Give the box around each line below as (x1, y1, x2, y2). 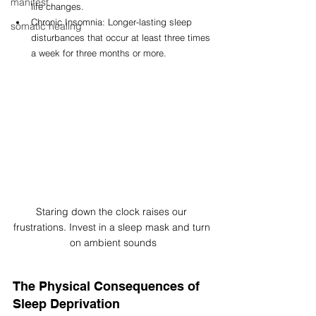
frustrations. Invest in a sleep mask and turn (13, 221, 213, 234)
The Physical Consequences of (13, 279, 203, 294)
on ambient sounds (69, 236, 157, 250)
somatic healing (11, 20, 82, 32)
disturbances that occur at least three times (31, 31, 213, 43)
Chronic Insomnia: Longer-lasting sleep (31, 16, 195, 28)
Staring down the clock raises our (36, 205, 190, 219)
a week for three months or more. (31, 47, 166, 59)
